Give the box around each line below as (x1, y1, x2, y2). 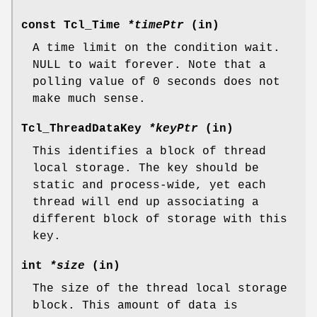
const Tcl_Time (21, 18, 127, 32)
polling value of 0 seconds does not (33, 75, 280, 88)
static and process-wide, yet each (33, 178, 266, 192)
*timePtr (127, 18, 184, 32)
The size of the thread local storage (33, 282, 287, 295)
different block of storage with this (33, 212, 287, 226)
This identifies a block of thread (33, 144, 266, 158)
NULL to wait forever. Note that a (33, 58, 266, 71)
